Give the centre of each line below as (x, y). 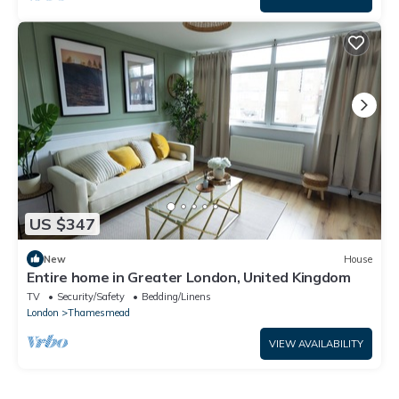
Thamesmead (99, 313)
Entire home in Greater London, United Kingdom (189, 277)
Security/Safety (91, 297)
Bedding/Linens (176, 297)
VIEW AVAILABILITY (316, 344)
